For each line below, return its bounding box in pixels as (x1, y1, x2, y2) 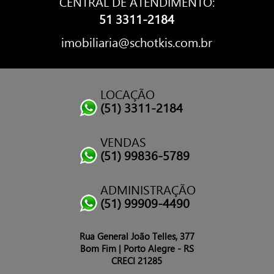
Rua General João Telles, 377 (79, 230, 194, 243)
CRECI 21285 (111, 254, 163, 267)
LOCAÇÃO (100, 85, 155, 103)
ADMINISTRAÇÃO (100, 180, 196, 198)
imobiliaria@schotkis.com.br (61, 33, 213, 51)
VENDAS (100, 133, 147, 150)
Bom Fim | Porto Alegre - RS (80, 242, 194, 255)
